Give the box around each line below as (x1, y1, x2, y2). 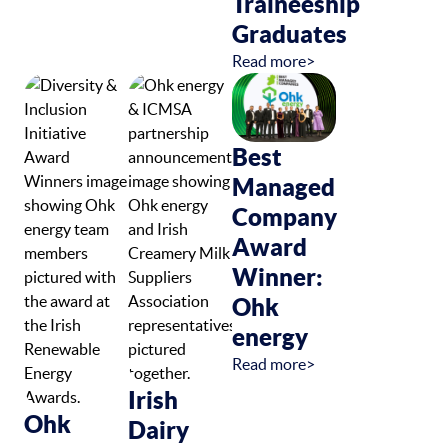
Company (232, 202, 337, 231)
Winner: (232, 262, 323, 291)
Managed (232, 172, 335, 201)
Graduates (232, 19, 347, 48)
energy (232, 322, 308, 351)
